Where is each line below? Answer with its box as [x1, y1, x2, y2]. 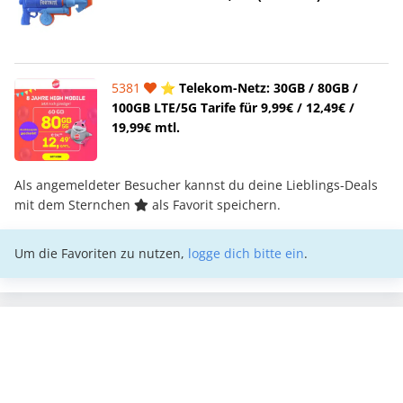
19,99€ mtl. [112, 118, 180, 136]
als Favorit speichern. [148, 195, 281, 213]
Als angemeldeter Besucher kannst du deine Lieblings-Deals [14, 175, 378, 193]
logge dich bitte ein [188, 244, 304, 262]
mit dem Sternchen [14, 195, 134, 213]
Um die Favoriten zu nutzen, [14, 244, 188, 262]
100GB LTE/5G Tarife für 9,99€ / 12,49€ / [112, 98, 354, 116]
